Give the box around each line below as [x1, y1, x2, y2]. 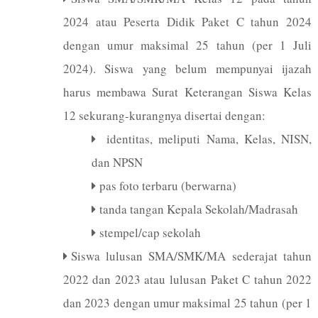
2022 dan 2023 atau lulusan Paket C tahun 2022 [62, 270, 312, 287]
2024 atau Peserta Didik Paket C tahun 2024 [62, 13, 312, 30]
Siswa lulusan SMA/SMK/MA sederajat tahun [70, 247, 312, 264]
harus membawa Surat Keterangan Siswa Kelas [62, 83, 312, 100]
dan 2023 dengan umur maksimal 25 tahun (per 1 [62, 294, 312, 311]
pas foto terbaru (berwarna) [99, 177, 236, 194]
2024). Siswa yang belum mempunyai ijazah [62, 60, 312, 77]
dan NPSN [91, 153, 143, 170]
